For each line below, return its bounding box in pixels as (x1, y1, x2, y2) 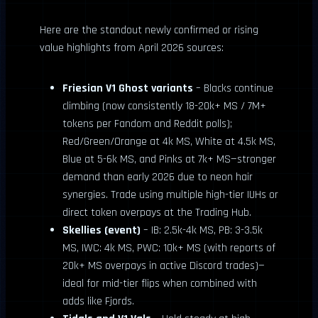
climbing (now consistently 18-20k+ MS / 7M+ (62, 99, 266, 114)
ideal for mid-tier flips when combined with (62, 276, 257, 291)
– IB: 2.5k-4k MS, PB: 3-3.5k (141, 223, 263, 238)
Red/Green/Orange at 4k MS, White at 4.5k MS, (62, 134, 275, 149)
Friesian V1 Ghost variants (62, 81, 193, 96)
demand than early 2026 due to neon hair (62, 170, 253, 185)
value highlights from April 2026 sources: (40, 40, 224, 55)
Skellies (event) (62, 223, 141, 238)
